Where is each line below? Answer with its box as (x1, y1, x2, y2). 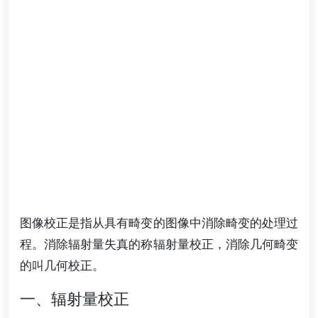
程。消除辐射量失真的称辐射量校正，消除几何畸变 (20, 237, 298, 251)
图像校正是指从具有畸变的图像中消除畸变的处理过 (20, 216, 298, 230)
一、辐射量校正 (20, 290, 129, 309)
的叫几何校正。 (20, 258, 104, 273)
